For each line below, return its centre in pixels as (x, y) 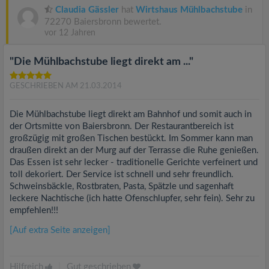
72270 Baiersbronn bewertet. (103, 22)
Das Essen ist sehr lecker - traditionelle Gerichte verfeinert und (134, 162)
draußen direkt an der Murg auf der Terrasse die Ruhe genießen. (134, 150)
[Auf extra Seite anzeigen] (60, 230)
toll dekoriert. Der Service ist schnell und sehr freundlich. (122, 174)
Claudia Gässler (87, 10)
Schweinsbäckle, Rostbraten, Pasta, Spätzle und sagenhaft (122, 186)
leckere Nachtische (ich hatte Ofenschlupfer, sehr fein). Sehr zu (132, 198)
